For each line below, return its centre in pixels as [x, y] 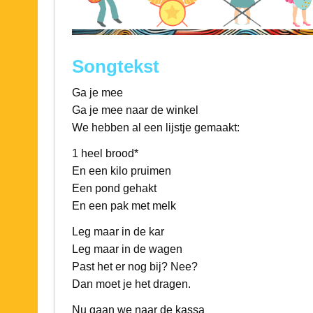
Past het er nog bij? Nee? [134, 266]
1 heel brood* [105, 153]
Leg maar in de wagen [127, 249]
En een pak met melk [124, 205]
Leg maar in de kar [118, 231]
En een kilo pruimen [121, 170]
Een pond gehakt [114, 188]
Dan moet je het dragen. [131, 284]
